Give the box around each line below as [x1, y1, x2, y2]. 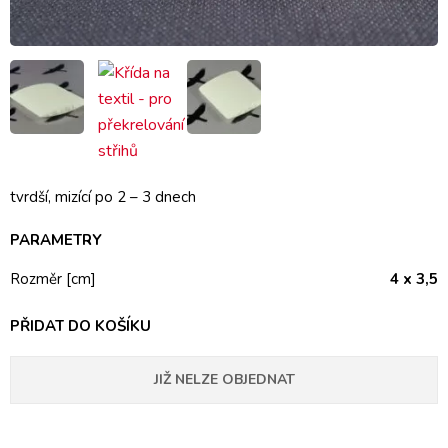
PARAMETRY [10, 229, 102, 250]
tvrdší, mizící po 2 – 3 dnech [10, 186, 196, 207]
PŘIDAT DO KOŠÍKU [10, 315, 151, 336]
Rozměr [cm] [10, 268, 96, 289]
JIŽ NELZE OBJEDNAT [153, 369, 295, 389]
